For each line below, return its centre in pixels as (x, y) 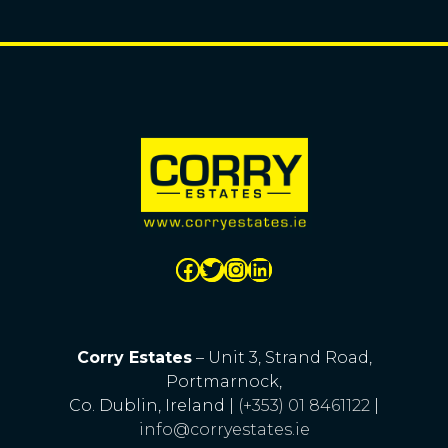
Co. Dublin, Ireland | (153, 405)
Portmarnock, (224, 381)
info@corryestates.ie (224, 429)
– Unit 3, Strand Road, (281, 357)
